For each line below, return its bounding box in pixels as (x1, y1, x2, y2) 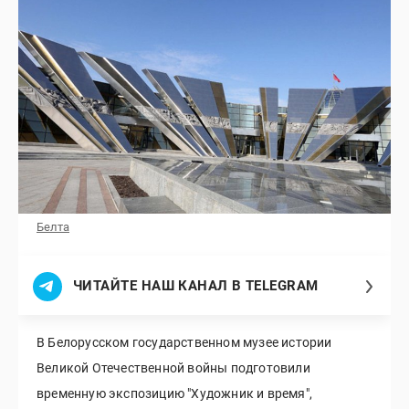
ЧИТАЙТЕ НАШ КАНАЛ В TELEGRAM (73, 278, 319, 295)
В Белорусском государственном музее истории (37, 334, 332, 350)
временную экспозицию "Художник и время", (37, 385, 312, 401)
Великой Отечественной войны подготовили (37, 360, 310, 375)
